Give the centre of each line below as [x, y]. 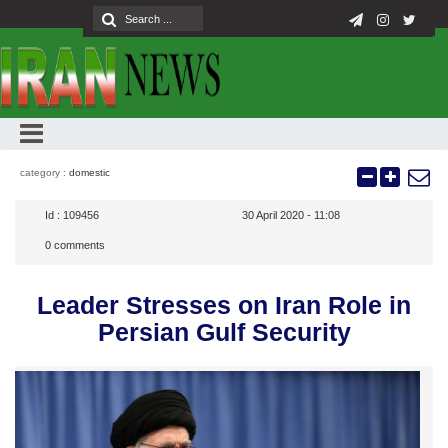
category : [44, 172]
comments [78, 245]
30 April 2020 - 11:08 [291, 215]
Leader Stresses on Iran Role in [224, 305]
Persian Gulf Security [224, 332]
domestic [89, 172]
